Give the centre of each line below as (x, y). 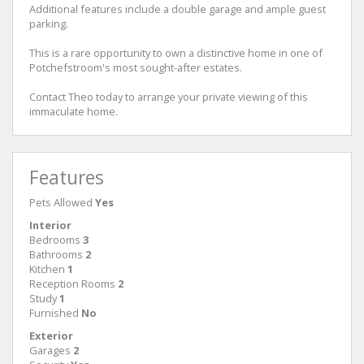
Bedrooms (55, 239)
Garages (50, 350)
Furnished (54, 312)
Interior (50, 225)
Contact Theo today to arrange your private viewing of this (169, 96)
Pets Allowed (61, 202)
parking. (49, 23)
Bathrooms (56, 254)
